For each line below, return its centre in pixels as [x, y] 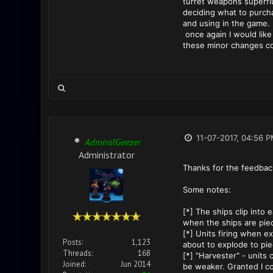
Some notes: [207, 190]
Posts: [73, 242]
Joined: [74, 264]
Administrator [106, 154]
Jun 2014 [135, 264]
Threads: [77, 253]
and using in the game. [226, 23]
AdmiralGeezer [112, 142]
